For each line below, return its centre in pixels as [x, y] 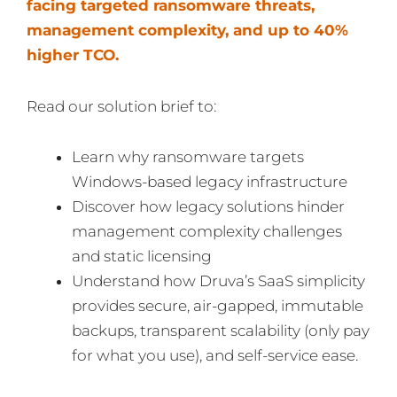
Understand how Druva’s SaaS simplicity [218, 281]
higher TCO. [73, 54]
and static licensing [142, 257]
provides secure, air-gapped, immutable [218, 306]
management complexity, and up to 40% [187, 30]
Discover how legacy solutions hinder [208, 207]
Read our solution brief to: [121, 106]
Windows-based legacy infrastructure [210, 182]
